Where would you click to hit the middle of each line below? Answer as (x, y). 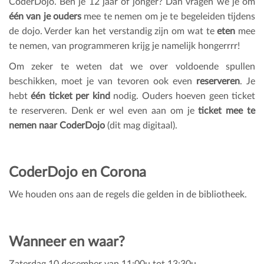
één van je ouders (45, 17)
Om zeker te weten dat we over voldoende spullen (132, 67)
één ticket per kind (69, 96)
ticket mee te (227, 111)
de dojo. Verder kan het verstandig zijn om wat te (113, 32)
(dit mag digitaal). (141, 126)
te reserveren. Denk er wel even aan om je (104, 111)
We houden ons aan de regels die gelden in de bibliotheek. (128, 195)
